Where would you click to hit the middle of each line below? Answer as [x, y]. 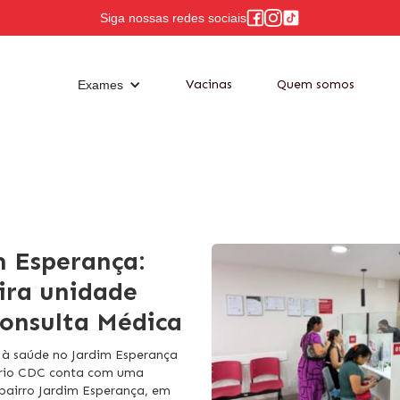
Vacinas [209, 84]
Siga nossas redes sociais [173, 18]
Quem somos [316, 84]
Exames [100, 84]
